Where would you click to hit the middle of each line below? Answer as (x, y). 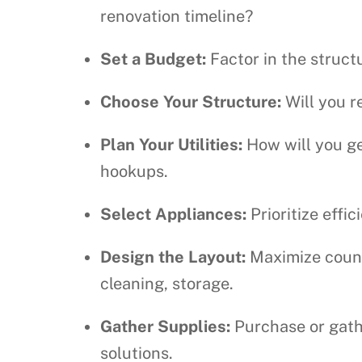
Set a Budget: (153, 59)
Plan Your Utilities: (171, 145)
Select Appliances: (173, 215)
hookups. (134, 172)
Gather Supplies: (165, 327)
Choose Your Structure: (191, 102)
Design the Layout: (173, 257)
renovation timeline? (177, 17)
